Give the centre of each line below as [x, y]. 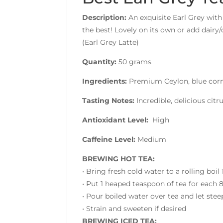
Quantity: [100, 61]
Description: [105, 17]
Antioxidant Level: [115, 120]
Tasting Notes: [110, 100]
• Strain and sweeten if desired [134, 208]
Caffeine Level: [110, 139]
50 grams [134, 61]
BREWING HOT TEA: [119, 159]
